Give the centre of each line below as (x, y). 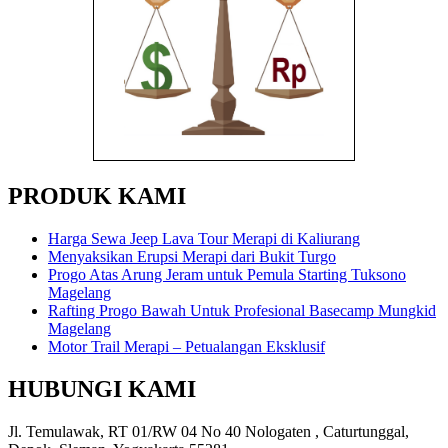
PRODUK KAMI (97, 195)
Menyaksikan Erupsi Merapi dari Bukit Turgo (192, 256)
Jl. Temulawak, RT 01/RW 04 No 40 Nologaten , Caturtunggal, (208, 431)
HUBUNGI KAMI (102, 388)
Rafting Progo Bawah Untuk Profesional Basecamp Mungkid (242, 310)
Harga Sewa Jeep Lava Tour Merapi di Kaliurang (204, 238)
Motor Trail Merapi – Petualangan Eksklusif (186, 346)
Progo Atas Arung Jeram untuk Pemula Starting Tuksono (227, 274)
